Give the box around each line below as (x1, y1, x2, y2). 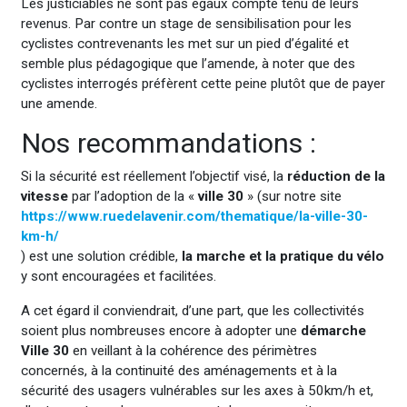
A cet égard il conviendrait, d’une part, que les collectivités (20, 302, 364, 319)
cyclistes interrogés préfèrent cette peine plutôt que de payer (20, 74, 385, 92)
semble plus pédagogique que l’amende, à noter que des (20, 55, 355, 72)
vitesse (20, 188, 68, 205)
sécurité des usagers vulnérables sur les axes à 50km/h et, (20, 382, 373, 399)
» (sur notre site (243, 188, 342, 205)
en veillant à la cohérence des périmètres (68, 342, 317, 359)
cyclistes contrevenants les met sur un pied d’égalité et (20, 35, 349, 52)
